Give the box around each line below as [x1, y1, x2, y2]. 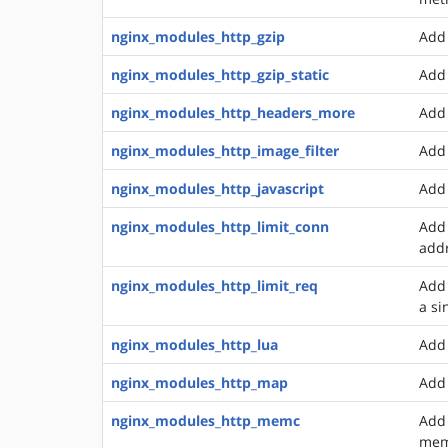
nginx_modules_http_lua [111, 335, 278, 354]
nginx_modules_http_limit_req [111, 276, 318, 295]
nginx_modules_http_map [111, 373, 288, 392]
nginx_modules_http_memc [111, 411, 300, 430]
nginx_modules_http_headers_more [111, 103, 355, 122]
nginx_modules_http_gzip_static [111, 65, 329, 84]
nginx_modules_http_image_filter [111, 141, 339, 160]
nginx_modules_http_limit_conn [111, 217, 329, 236]
